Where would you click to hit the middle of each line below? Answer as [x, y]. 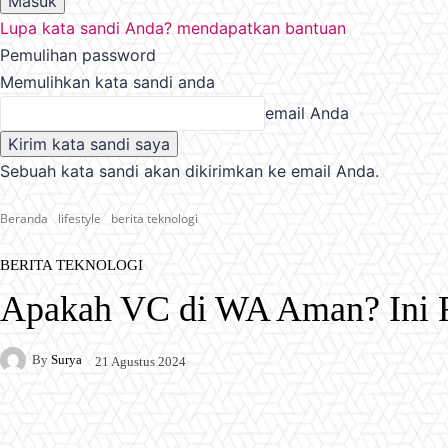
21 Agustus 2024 [140, 361]
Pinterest [257, 428]
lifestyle [79, 218]
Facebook [68, 428]
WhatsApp [376, 428]
